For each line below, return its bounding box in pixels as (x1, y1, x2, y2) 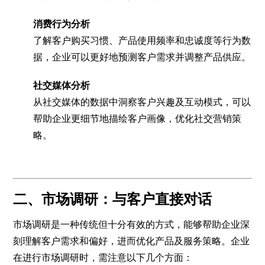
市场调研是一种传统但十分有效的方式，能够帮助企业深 (13, 219, 250, 231)
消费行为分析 (33, 18, 91, 30)
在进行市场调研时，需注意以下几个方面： (13, 252, 193, 264)
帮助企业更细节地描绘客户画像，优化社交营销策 (33, 112, 242, 124)
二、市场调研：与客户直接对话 (13, 191, 212, 208)
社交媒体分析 (33, 79, 91, 91)
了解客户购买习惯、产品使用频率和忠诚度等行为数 (33, 34, 251, 46)
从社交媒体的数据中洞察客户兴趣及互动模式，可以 (33, 96, 251, 108)
